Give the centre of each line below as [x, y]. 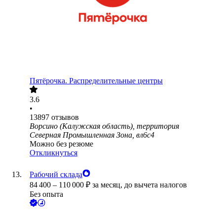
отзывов [65, 117]
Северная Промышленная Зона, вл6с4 [92, 135]
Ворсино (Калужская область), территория [104, 126]
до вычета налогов [156, 185]
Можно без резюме [61, 144]
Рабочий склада [56, 175]
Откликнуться [54, 153]
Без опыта [46, 194]
